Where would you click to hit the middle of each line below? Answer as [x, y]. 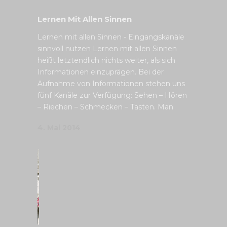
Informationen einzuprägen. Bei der [101, 72]
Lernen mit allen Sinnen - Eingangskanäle [111, 37]
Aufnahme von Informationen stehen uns [111, 84]
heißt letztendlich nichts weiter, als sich [106, 60]
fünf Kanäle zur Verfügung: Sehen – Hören [112, 95]
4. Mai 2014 [59, 128]
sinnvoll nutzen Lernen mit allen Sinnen [107, 49]
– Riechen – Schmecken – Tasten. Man [105, 107]
